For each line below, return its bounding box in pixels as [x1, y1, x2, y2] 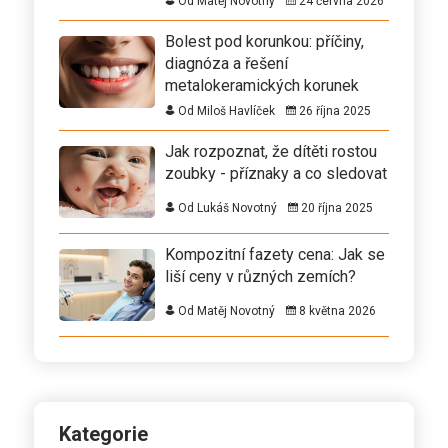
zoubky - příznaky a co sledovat [165, 163, 387, 183]
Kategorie [59, 421, 148, 446]
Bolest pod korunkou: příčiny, [165, 31, 364, 51]
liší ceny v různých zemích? [165, 266, 356, 286]
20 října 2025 [298, 200, 373, 215]
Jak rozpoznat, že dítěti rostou [165, 141, 377, 161]
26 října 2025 [296, 103, 371, 118]
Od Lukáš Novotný [175, 200, 277, 215]
